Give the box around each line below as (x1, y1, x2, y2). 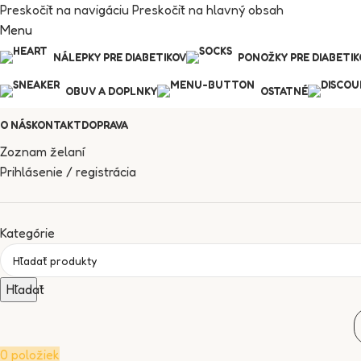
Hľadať (6, 281, 44, 297)
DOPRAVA (81, 118, 128, 131)
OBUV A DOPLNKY (65, 85, 157, 98)
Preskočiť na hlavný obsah (132, 2, 284, 18)
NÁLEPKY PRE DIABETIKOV (53, 51, 186, 64)
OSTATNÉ (260, 85, 308, 98)
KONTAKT (31, 118, 81, 131)
